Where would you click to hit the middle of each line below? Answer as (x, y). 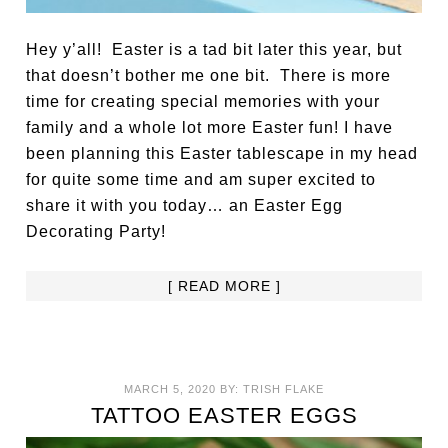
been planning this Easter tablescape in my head (222, 153)
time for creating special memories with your (203, 101)
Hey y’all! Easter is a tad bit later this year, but (214, 49)
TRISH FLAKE (283, 388)
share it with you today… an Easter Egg (185, 205)
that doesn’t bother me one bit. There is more (209, 75)
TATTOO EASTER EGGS (224, 415)
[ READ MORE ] (224, 285)
